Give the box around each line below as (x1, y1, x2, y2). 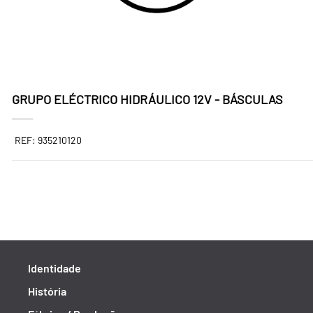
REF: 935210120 (15, 134, 82, 146)
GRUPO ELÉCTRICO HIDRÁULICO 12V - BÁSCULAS (12, 92, 283, 107)
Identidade (28, 261, 81, 275)
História (28, 284, 66, 298)
